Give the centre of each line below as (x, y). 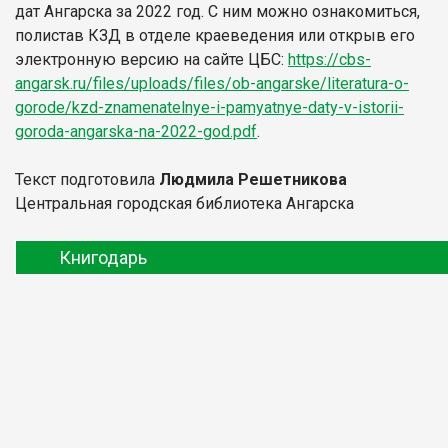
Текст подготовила (87, 179)
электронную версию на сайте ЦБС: (151, 59)
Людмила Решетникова (253, 179)
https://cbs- (329, 59)
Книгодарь (103, 257)
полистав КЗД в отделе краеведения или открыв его (215, 35)
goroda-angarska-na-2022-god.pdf (136, 131)
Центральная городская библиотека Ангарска (184, 203)
